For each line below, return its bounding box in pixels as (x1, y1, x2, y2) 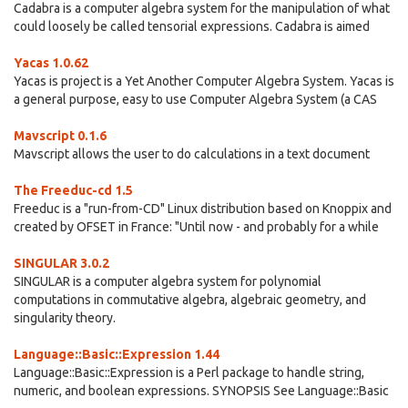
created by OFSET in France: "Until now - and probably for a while (14, 219, 379, 234)
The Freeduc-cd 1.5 (14, 183, 133, 198)
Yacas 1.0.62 (14, 56, 88, 70)
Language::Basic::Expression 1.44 (14, 347, 219, 362)
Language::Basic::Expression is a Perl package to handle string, (14, 365, 364, 380)
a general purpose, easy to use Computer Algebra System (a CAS (14, 92, 377, 107)
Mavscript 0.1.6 (14, 128, 107, 143)
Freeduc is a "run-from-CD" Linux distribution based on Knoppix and (14, 201, 392, 216)
